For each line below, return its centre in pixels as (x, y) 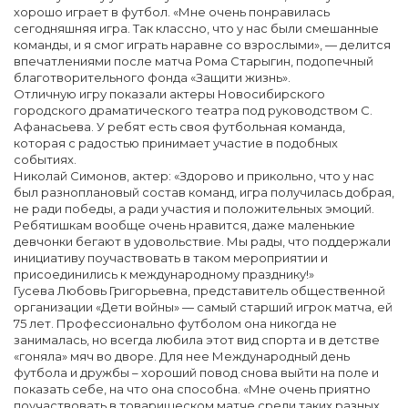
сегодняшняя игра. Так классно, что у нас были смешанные (196, 28)
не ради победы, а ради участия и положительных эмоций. (194, 208)
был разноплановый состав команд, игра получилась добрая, (204, 192)
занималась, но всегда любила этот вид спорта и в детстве (197, 339)
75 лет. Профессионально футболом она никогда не (175, 323)
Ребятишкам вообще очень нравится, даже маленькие (184, 224)
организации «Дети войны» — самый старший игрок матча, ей (203, 306)
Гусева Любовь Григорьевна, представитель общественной (199, 290)
